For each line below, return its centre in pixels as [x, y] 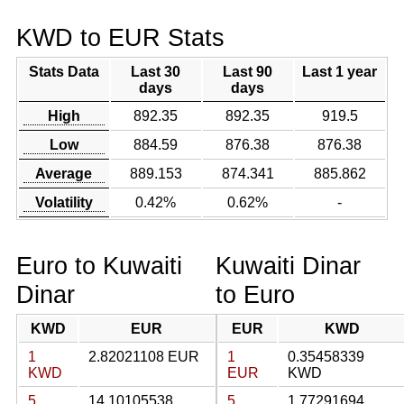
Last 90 [248, 72]
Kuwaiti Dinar [288, 266]
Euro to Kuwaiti [99, 266]
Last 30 [156, 72]
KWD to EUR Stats [120, 37]
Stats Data [64, 72]
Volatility [64, 202]
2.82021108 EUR [143, 357]
